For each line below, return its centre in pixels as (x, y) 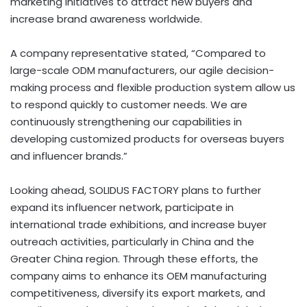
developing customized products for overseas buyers (147, 138)
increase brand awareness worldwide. (106, 19)
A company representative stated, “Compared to (138, 53)
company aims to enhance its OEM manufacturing (138, 275)
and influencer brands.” (69, 156)
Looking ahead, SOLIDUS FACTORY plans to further (136, 190)
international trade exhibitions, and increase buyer (138, 224)
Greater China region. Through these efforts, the (134, 258)
